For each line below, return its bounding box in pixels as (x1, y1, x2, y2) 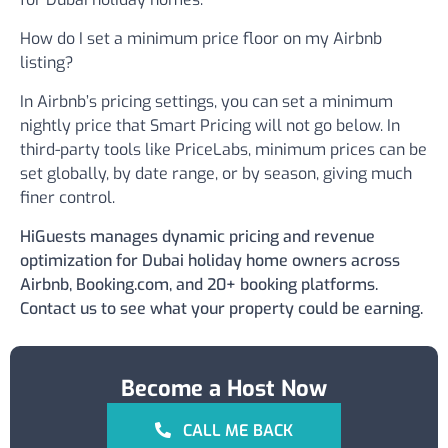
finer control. (20, 187, 115, 208)
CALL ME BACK (171, 420, 293, 441)
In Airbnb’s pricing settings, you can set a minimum (20, 91, 393, 112)
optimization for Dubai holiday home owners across (20, 250, 400, 271)
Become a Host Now (121, 374, 327, 403)
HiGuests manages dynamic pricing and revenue (20, 226, 375, 247)
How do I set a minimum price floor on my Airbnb (20, 28, 382, 49)
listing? (20, 52, 74, 73)
